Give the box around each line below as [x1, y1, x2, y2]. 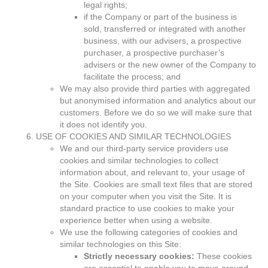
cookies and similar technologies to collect [60, 156, 218, 165]
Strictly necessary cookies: [84, 251, 194, 261]
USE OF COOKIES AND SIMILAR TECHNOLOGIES [36, 132, 231, 141]
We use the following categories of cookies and [60, 227, 237, 237]
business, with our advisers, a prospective [84, 36, 242, 45]
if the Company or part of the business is [84, 12, 237, 22]
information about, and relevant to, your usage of [60, 167, 245, 177]
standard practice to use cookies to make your [60, 203, 234, 213]
